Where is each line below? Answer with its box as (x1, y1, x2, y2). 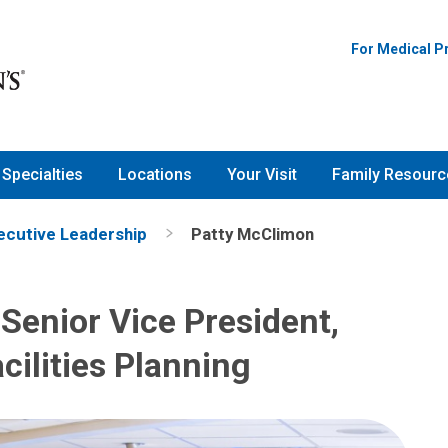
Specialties (2, 165, 83, 185)
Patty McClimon (191, 223, 314, 244)
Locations (118, 165, 192, 185)
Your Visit (227, 165, 297, 185)
